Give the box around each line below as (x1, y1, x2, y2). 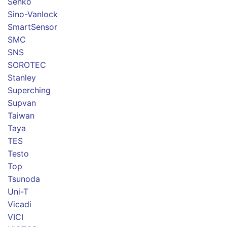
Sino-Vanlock (8, 9, 58, 20)
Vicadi (8, 199, 31, 210)
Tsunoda (8, 174, 40, 184)
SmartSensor (8, 22, 57, 32)
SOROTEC (8, 60, 46, 70)
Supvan (8, 98, 36, 108)
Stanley (8, 72, 36, 83)
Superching (8, 85, 51, 96)
